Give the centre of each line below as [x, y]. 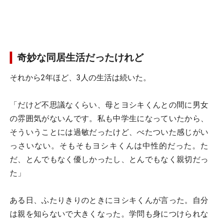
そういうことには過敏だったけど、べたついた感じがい [109, 132]
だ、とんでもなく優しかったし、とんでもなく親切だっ [109, 159]
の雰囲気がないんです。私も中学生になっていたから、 [109, 118]
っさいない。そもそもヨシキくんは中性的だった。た [109, 146]
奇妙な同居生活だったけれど [80, 57]
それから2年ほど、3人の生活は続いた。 [80, 78]
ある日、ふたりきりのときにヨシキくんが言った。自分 [109, 200]
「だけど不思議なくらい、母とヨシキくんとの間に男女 [109, 105]
